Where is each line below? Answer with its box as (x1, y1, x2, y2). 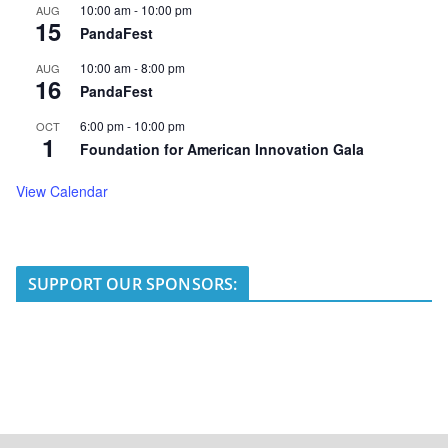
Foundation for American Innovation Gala (80, 139, 364, 160)
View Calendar (16, 181, 108, 202)
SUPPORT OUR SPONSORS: (28, 273, 238, 296)
